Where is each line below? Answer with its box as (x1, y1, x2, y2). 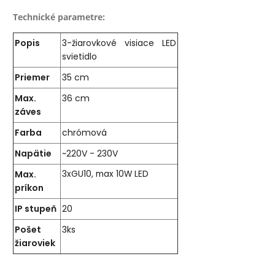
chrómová (62, 126, 107, 139)
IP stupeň (15, 203, 57, 215)
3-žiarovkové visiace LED (62, 37, 177, 50)
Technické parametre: (13, 11, 106, 23)
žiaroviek (15, 237, 56, 250)
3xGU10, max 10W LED (62, 168, 149, 180)
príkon (15, 182, 44, 195)
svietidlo (62, 50, 98, 63)
